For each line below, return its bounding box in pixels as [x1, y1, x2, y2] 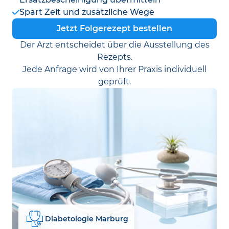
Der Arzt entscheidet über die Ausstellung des [19, 40, 210, 50]
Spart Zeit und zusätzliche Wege [19, 7, 154, 17]
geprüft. [98, 77, 131, 86]
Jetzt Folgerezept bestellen [57, 24, 172, 33]
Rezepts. [97, 52, 132, 62]
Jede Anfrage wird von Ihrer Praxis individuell [22, 64, 207, 74]
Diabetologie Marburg [45, 214, 128, 223]
